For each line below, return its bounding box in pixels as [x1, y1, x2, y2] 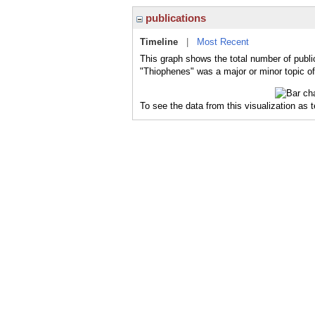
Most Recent [197, 37, 249, 47]
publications [143, 12, 206, 24]
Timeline [140, 37, 178, 47]
